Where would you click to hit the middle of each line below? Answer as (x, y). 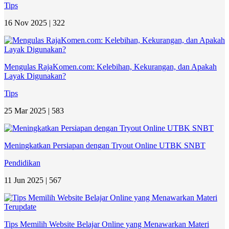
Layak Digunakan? (35, 76)
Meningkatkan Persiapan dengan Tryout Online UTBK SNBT (105, 145)
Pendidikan (22, 163)
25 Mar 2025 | (28, 110)
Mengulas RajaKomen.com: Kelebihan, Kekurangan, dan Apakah (110, 66)
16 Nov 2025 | (28, 22)
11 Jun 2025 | (27, 180)
